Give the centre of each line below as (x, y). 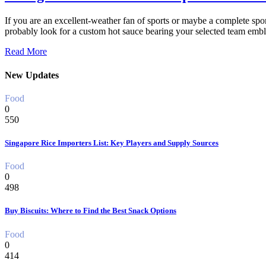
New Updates (32, 75)
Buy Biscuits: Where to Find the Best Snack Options (91, 211)
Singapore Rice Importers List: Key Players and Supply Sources (112, 143)
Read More (26, 52)
